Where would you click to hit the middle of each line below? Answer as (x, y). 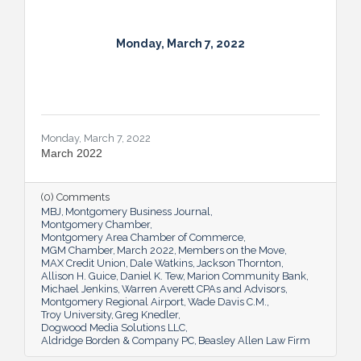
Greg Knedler (147, 314)
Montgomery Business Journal (138, 211)
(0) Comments (75, 197)
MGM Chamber (77, 250)
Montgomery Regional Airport (112, 301)
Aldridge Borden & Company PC (118, 340)
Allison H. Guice (79, 276)
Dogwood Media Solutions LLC (113, 327)
